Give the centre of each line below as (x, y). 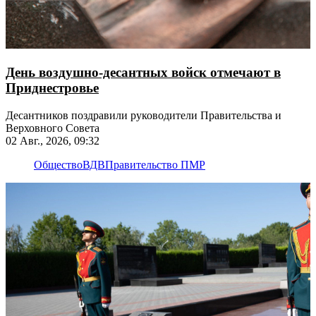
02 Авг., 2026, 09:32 (53, 140)
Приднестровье (52, 87)
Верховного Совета (53, 128)
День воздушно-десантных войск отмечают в (143, 72)
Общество (58, 164)
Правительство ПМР (155, 164)
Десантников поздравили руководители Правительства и (144, 115)
